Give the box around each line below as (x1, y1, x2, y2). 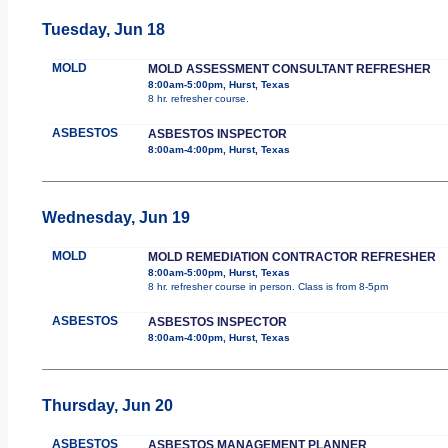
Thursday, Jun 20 (41, 396, 173, 414)
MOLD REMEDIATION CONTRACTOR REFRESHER (147, 249, 436, 264)
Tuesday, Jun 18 (41, 20, 165, 38)
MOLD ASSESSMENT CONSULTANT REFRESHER (147, 61, 431, 76)
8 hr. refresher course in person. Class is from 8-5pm (147, 280, 388, 292)
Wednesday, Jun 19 (41, 208, 190, 226)
